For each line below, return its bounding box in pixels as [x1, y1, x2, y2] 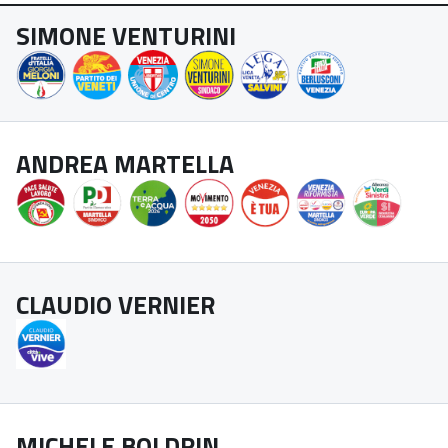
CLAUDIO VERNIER [16, 286, 215, 324]
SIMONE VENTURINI [16, 17, 236, 55]
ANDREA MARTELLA [16, 145, 234, 183]
